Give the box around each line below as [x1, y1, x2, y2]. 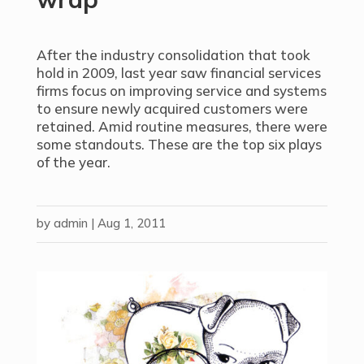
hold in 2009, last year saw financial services [36, 64, 321, 81]
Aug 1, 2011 [97, 215, 166, 231]
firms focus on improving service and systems [36, 82, 327, 99]
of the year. [36, 154, 110, 171]
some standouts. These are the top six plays [36, 136, 322, 153]
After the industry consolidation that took [36, 46, 310, 63]
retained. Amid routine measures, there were [36, 118, 327, 135]
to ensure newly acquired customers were [36, 100, 308, 117]
